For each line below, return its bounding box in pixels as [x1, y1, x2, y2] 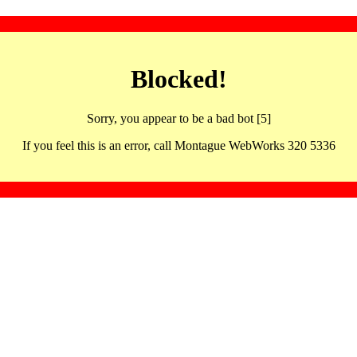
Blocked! [130, 65, 227, 94]
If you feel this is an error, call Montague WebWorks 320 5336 [22, 138, 335, 152]
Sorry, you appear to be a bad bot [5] [86, 111, 271, 125]
